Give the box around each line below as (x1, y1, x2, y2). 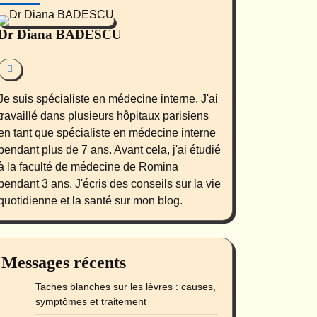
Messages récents (1, 253, 126, 272)
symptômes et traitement (35, 295, 146, 307)
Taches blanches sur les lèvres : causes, (35, 280, 216, 292)
